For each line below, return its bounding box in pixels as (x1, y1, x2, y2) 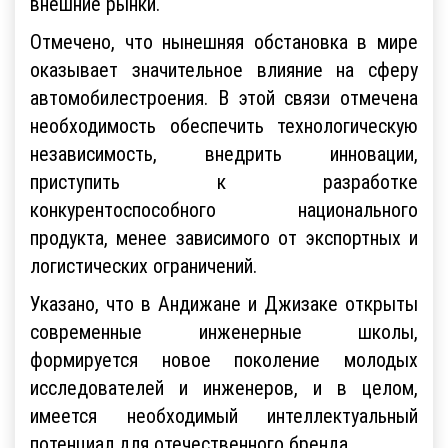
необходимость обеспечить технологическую (30, 112, 418, 138)
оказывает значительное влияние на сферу (30, 56, 418, 82)
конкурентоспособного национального (30, 196, 418, 222)
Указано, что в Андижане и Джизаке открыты (30, 290, 418, 316)
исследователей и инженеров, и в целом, (30, 374, 418, 400)
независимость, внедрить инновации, (30, 140, 418, 166)
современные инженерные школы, (30, 318, 418, 344)
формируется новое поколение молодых (30, 346, 418, 372)
